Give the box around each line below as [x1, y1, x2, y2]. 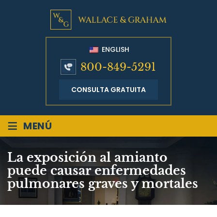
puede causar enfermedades [7, 163, 186, 179]
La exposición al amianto [7, 150, 168, 166]
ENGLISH [99, 44, 129, 54]
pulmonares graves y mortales [7, 176, 198, 192]
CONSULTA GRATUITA [71, 85, 146, 95]
